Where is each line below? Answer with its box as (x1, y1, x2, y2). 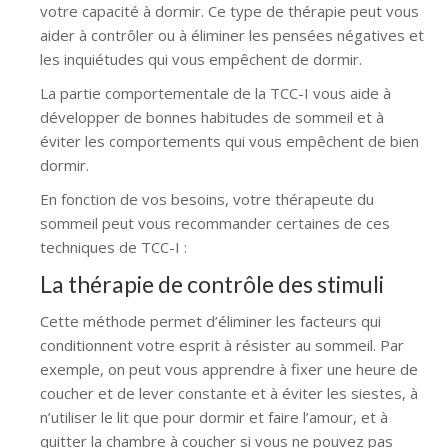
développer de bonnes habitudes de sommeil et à (40, 106, 384, 127)
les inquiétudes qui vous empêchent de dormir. (40, 48, 362, 69)
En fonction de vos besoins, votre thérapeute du (40, 188, 374, 209)
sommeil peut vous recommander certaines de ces (40, 212, 390, 233)
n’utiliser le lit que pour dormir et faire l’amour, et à (40, 406, 388, 427)
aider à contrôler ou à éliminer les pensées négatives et (40, 24, 424, 45)
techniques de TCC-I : (40, 236, 187, 257)
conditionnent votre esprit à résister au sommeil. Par (40, 334, 404, 355)
